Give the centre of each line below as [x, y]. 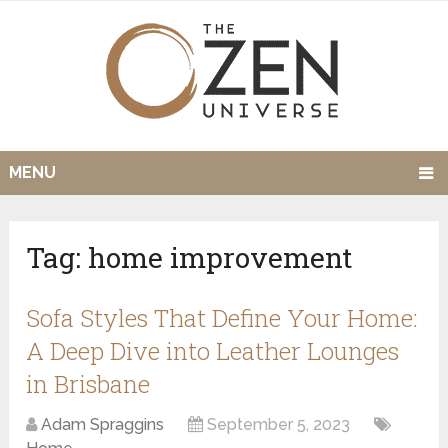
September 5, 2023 [279, 425]
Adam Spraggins [103, 425]
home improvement [220, 258]
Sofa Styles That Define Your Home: [222, 318]
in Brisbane [88, 384]
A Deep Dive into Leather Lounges [213, 351]
